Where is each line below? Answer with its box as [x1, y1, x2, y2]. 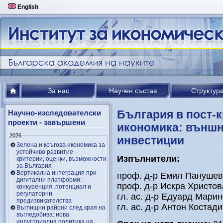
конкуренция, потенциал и [16, 183, 91, 190]
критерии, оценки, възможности [16, 155, 107, 162]
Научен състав [109, 87, 157, 95]
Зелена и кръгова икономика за [16, 141, 105, 148]
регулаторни [16, 190, 52, 197]
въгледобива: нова [16, 211, 69, 218]
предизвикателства [16, 197, 72, 204]
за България [16, 162, 52, 169]
